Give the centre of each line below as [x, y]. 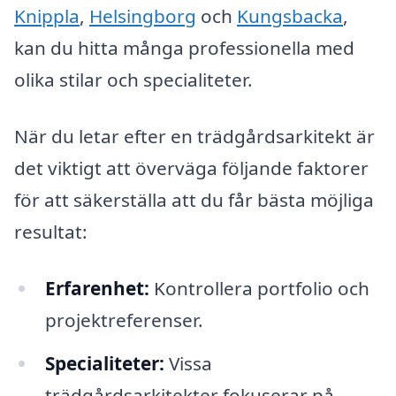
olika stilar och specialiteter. [133, 80]
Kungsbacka [290, 16]
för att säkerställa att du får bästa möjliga [194, 199]
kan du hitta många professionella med [184, 48]
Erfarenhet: [97, 288]
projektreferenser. [124, 320]
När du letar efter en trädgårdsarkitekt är [194, 136]
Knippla [47, 16]
